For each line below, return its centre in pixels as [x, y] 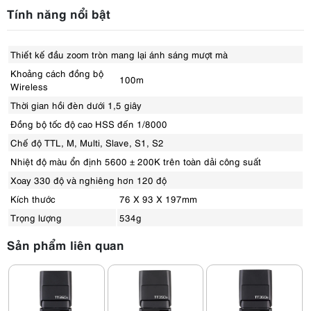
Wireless [29, 86]
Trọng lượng [36, 217]
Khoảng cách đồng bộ [57, 73]
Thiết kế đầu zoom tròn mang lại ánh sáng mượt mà [119, 54]
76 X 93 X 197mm [158, 199]
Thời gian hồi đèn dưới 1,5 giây [76, 105]
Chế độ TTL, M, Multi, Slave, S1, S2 [87, 142]
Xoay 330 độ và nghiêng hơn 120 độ [89, 180]
